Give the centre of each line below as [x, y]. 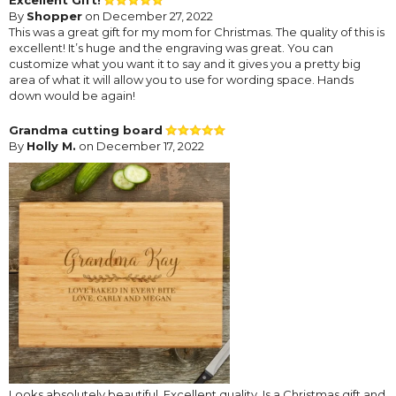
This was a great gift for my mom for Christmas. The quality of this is [197, 31]
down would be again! [72, 95]
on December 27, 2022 [148, 15]
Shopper [54, 15]
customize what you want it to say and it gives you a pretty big [185, 63]
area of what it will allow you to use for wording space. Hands [181, 79]
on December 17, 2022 [140, 145]
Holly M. [51, 145]
